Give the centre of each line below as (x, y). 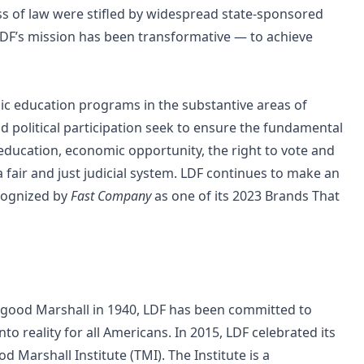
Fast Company (109, 196)
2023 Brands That (286, 196)
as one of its (192, 196)
